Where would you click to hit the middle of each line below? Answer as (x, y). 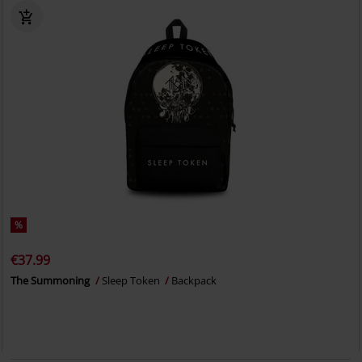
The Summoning (52, 280)
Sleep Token (133, 280)
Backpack (194, 280)
